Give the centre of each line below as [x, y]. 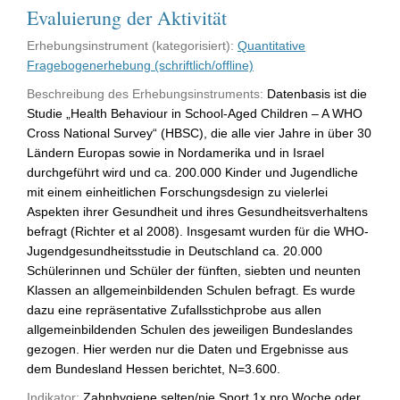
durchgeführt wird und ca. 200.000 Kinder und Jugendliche [192, 172]
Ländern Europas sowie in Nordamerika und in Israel [175, 152]
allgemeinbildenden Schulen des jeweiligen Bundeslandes [190, 329]
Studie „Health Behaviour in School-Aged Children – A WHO [195, 113]
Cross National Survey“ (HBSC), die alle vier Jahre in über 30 [199, 133]
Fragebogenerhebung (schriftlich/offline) [140, 65]
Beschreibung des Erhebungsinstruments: [145, 93]
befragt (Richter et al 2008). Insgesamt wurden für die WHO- [198, 231]
